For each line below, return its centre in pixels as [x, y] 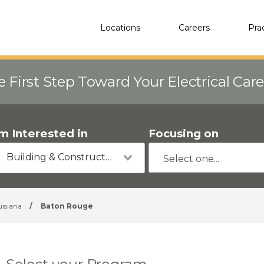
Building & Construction [108, 157]
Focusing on [184, 133]
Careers [194, 27]
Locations [120, 27]
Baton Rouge [67, 206]
